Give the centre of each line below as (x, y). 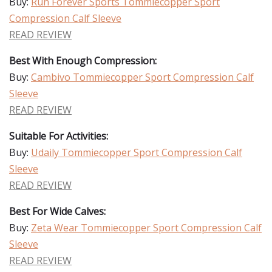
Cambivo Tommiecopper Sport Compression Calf (142, 77)
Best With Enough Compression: (83, 61)
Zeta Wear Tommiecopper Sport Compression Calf (146, 228)
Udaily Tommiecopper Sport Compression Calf (137, 152)
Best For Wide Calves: (57, 211)
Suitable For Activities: (59, 136)
